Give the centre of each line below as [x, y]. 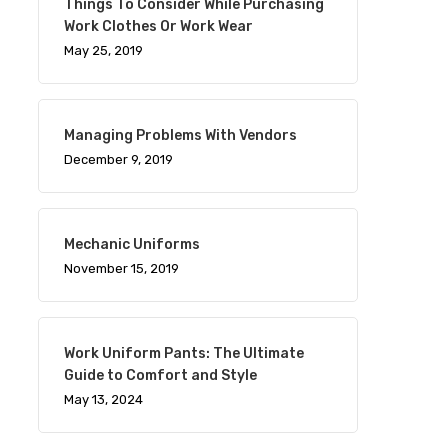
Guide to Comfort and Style [160, 375]
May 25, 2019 [103, 50]
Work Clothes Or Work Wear [158, 26]
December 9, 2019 [118, 159]
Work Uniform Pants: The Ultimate [183, 353]
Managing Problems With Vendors [180, 135]
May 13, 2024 [103, 399]
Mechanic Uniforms [131, 244]
